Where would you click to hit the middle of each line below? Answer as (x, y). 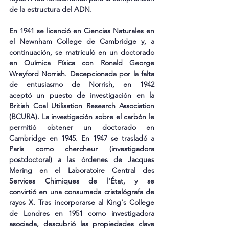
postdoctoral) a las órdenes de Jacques (82, 159)
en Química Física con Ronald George (82, 63)
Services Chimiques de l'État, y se (82, 181)
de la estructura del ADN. (51, 9)
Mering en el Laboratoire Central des (82, 170)
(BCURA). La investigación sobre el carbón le (82, 116)
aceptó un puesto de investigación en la (82, 95)
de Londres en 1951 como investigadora (82, 213)
